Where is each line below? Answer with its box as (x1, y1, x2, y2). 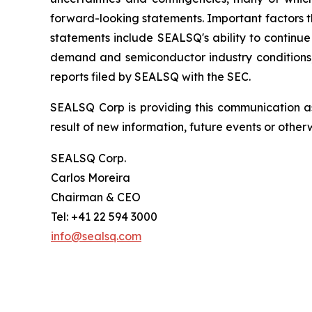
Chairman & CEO (51, 190, 141, 205)
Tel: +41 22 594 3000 (51, 210, 157, 224)
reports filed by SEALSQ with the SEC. (50, 70, 251, 84)
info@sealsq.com (51, 229, 141, 244)
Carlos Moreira (51, 171, 130, 185)
